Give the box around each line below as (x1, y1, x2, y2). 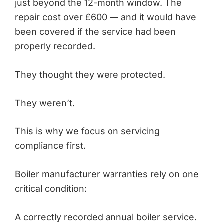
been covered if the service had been (15, 26, 176, 37)
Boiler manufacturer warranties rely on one (15, 168, 199, 179)
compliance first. (15, 140, 86, 151)
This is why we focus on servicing (15, 125, 160, 136)
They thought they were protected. (15, 69, 165, 80)
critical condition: (15, 183, 87, 194)
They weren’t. (15, 97, 75, 108)
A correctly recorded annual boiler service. (15, 211, 197, 222)
